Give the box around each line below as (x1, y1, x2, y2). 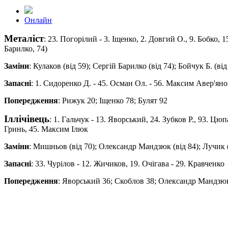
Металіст (4, 33, 44, 44)
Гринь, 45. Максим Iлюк (4, 124, 88, 133)
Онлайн (24, 15, 52, 24)
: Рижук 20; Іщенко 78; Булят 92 (58, 96, 167, 105)
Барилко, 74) (4, 44, 47, 53)
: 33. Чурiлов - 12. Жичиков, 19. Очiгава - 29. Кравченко (31, 159, 224, 168)
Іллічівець (4, 113, 49, 124)
